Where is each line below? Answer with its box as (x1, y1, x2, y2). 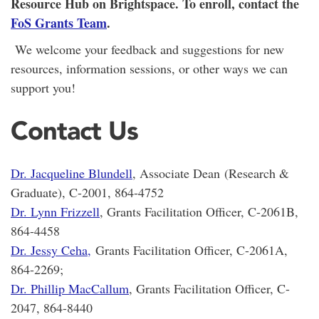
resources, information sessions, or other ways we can (11, 59, 288, 77)
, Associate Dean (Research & (132, 164, 289, 182)
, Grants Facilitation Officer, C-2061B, (100, 203, 298, 221)
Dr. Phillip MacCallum (11, 280, 129, 298)
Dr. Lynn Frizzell (11, 203, 100, 221)
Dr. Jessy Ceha (11, 241, 88, 259)
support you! (11, 78, 75, 96)
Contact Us (11, 115, 138, 147)
